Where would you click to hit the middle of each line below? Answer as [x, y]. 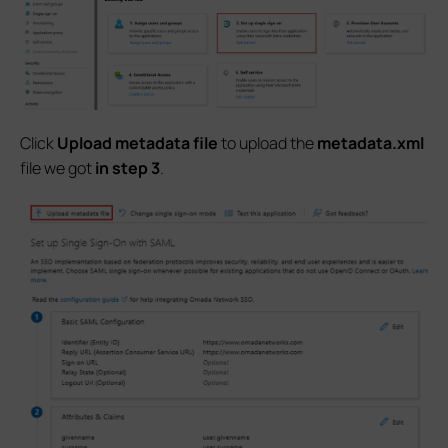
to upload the [267, 143]
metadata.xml [370, 143]
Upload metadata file [137, 143]
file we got [57, 168]
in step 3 [127, 168]
